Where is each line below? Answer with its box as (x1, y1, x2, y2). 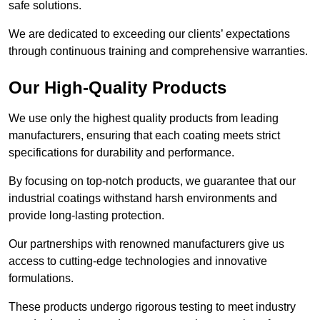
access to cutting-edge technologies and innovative (9, 255, 267, 268)
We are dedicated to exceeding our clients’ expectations (9, 28, 290, 41)
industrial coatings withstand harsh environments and (9, 192, 277, 205)
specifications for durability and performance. (9, 146, 234, 159)
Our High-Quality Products (9, 78, 226, 98)
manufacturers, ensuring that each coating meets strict (9, 129, 280, 142)
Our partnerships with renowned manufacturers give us (9, 238, 284, 251)
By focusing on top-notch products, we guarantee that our (9, 175, 296, 188)
